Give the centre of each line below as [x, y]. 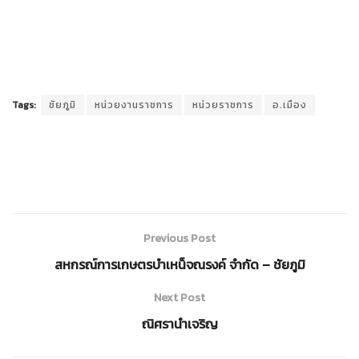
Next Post [179, 298]
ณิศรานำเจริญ [179, 324]
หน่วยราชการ [223, 105]
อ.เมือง [290, 105]
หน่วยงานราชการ [134, 105]
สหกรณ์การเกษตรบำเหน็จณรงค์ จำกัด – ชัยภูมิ [179, 264]
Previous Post [179, 238]
